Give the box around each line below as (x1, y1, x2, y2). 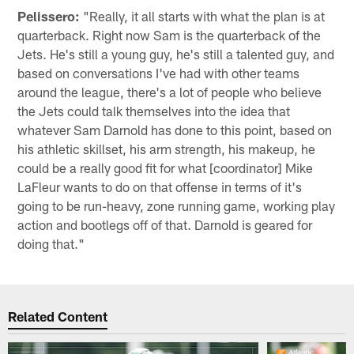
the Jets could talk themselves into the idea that (17, 103, 291, 119)
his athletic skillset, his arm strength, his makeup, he (17, 141, 316, 157)
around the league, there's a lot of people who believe (17, 84, 322, 100)
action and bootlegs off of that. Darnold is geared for (17, 217, 313, 233)
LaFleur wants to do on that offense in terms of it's (17, 179, 303, 195)
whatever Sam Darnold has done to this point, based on (17, 122, 333, 138)
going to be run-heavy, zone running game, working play (17, 198, 336, 214)
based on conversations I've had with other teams (17, 65, 300, 81)
